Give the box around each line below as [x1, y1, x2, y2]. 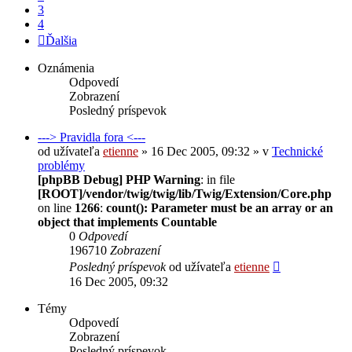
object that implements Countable [38, 214, 217, 229]
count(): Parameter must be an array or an [106, 200, 333, 214]
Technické [272, 144, 323, 158]
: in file [200, 172, 235, 186]
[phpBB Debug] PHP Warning [38, 172, 200, 186]
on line [38, 200, 75, 214]
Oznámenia [38, 60, 94, 75]
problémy [38, 158, 85, 172]
